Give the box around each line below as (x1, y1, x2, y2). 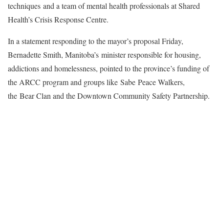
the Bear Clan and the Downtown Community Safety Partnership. (8, 90, 210, 101)
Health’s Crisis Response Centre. (8, 14, 109, 24)
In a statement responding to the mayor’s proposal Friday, (8, 35, 183, 46)
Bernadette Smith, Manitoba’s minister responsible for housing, (8, 49, 201, 60)
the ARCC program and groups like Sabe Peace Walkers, (8, 76, 185, 87)
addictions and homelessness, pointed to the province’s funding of (8, 63, 209, 73)
